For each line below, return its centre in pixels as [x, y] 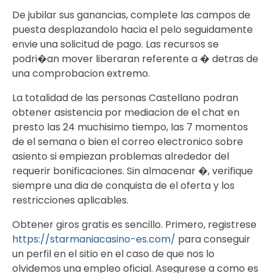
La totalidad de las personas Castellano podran [125, 98]
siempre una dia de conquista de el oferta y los [123, 186]
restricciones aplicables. [70, 200]
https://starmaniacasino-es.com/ [94, 239]
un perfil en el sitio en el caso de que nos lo [113, 254]
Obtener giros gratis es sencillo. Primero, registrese [134, 225]
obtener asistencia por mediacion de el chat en [126, 113]
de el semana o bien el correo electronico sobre [128, 142]
